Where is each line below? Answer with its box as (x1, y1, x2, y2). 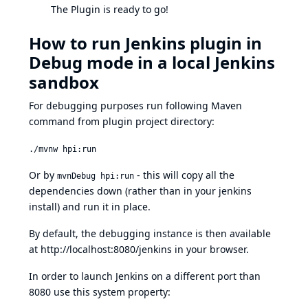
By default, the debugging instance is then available (29, 227, 271, 240)
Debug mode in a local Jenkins (29, 51, 275, 74)
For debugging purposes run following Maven (29, 99, 242, 112)
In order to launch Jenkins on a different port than (29, 269, 261, 283)
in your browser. (172, 243, 249, 256)
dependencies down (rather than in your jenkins (29, 184, 252, 197)
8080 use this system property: (29, 285, 170, 298)
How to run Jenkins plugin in (29, 32, 262, 54)
